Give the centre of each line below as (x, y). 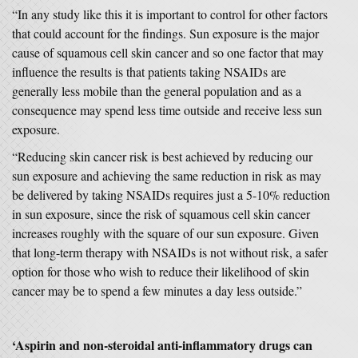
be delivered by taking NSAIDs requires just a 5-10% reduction (171, 195)
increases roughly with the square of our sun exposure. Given (165, 233)
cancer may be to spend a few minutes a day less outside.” (157, 290)
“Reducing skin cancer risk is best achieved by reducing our (162, 156)
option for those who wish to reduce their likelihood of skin (161, 271)
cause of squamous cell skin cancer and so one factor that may (168, 52)
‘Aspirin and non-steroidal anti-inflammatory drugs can (162, 345)
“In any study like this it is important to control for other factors (170, 14)
